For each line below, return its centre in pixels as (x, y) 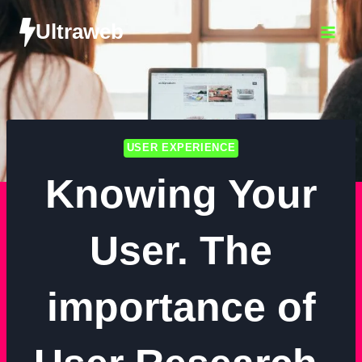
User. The (181, 250)
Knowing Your (181, 194)
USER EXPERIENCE (181, 147)
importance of (181, 307)
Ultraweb (80, 32)
